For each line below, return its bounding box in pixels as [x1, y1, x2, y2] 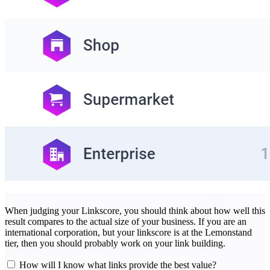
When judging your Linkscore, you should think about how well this [5, 206, 265, 216]
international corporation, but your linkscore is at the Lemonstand [5, 227, 252, 238]
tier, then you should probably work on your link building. [5, 238, 225, 249]
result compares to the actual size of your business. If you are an [5, 216, 246, 227]
